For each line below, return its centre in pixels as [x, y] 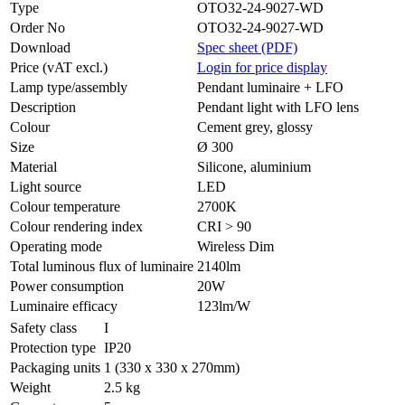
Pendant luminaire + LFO [270, 88]
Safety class [43, 328]
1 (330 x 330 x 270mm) [172, 368]
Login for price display [262, 68]
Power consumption [67, 287]
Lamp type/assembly [69, 88]
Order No [38, 28]
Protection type [53, 348]
